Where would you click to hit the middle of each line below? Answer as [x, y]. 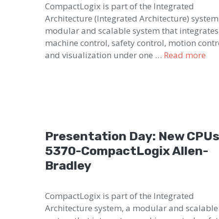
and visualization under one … [104, 55]
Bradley [68, 165]
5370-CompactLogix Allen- [127, 151]
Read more [185, 55]
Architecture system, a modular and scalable [131, 208]
